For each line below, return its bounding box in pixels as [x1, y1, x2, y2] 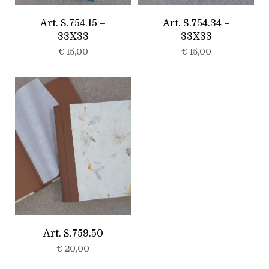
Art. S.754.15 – [40, 17, 106, 29]
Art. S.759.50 [43, 228, 103, 239]
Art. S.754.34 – [162, 17, 230, 29]
